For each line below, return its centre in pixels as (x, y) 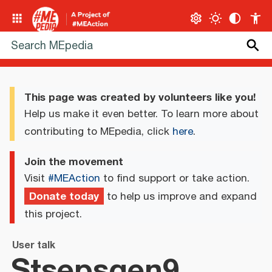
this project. (53, 214)
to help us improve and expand (180, 196)
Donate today (64, 196)
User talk (34, 246)
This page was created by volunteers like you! (140, 97)
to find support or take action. (175, 178)
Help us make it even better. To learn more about (141, 114)
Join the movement (74, 162)
